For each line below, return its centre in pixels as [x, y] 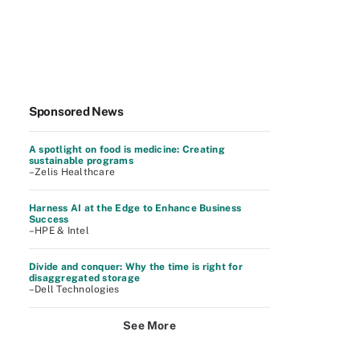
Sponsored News [76, 111]
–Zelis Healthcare [72, 172]
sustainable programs [81, 161]
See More [149, 325]
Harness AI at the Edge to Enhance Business [135, 208]
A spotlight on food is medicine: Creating [127, 149]
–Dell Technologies [74, 289]
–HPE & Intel [59, 231]
